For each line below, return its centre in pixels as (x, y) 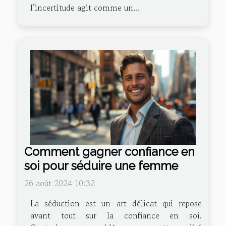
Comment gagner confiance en (109, 151)
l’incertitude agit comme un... (85, 8)
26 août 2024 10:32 (60, 183)
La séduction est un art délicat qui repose (116, 203)
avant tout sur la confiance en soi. (116, 215)
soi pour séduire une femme (101, 165)
